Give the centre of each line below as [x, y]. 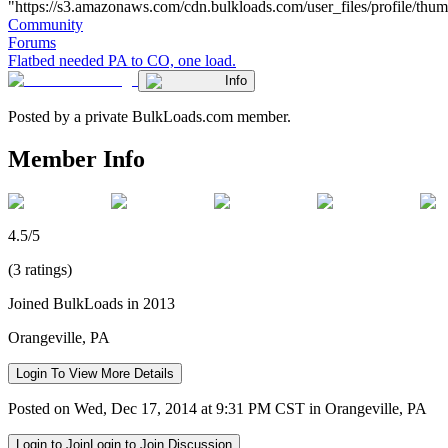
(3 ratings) [40, 269]
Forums [32, 42]
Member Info [76, 158]
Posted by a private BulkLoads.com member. [149, 116]
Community [45, 24]
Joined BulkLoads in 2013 [91, 303]
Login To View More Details [95, 373]
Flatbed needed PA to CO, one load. [122, 60]
